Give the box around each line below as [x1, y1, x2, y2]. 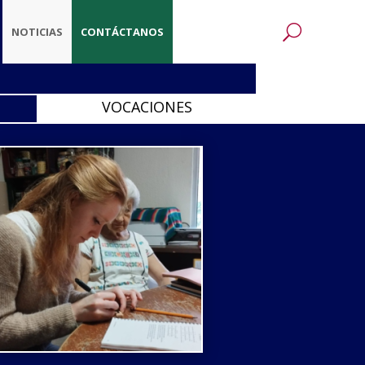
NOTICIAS [11, 24, 63, 39]
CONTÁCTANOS [80, 24, 164, 39]
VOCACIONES [101, 97, 192, 117]
